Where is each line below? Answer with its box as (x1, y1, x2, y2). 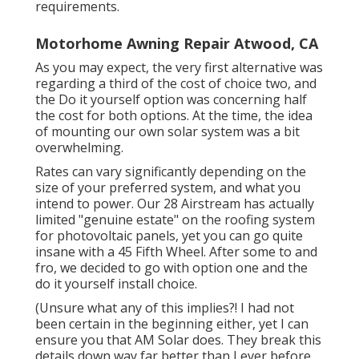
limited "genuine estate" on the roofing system (35, 211, 315, 229)
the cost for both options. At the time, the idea (35, 107, 313, 125)
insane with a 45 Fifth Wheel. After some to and (35, 243, 317, 261)
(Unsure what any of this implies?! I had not (35, 299, 294, 317)
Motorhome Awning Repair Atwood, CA (35, 34, 318, 54)
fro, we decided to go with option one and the (35, 259, 308, 277)
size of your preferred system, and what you (35, 179, 301, 197)
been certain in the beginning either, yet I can (35, 315, 309, 333)
